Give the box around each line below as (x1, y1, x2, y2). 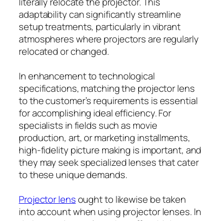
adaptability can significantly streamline (19, 7, 181, 21)
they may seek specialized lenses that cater (19, 155, 199, 169)
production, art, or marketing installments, (19, 131, 190, 144)
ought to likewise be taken (75, 192, 186, 206)
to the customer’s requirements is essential (19, 94, 198, 107)
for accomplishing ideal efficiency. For (19, 106, 172, 119)
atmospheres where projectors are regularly (19, 32, 199, 45)
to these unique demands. (19, 168, 127, 181)
